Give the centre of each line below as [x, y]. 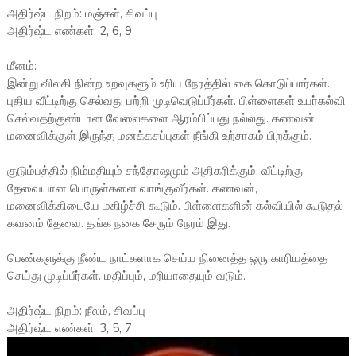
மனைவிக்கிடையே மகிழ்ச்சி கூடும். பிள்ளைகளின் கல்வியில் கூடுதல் [175, 206]
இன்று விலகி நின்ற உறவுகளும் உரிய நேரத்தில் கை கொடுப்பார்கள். [168, 84]
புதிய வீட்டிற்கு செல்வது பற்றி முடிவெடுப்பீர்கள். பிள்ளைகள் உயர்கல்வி [176, 101]
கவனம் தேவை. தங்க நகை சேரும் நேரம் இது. [118, 224]
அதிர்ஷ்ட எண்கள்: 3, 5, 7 [69, 329]
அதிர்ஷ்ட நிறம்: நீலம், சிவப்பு [76, 311]
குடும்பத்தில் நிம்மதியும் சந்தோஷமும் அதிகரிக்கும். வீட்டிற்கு [155, 171]
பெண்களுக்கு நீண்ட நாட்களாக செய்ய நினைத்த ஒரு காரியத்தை [167, 259]
